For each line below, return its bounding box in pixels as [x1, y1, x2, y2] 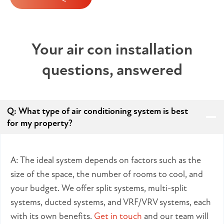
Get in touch [94, 210, 142, 222]
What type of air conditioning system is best [18, 105, 188, 117]
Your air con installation [31, 39, 192, 59]
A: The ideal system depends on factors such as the [10, 154, 201, 166]
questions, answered [41, 60, 182, 80]
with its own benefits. [10, 210, 94, 222]
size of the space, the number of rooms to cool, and [10, 168, 203, 180]
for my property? [7, 117, 72, 129]
